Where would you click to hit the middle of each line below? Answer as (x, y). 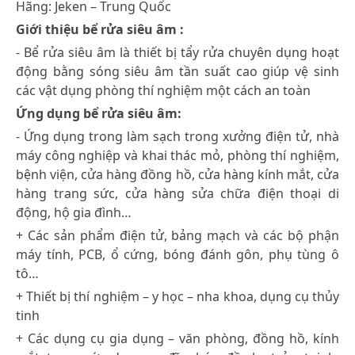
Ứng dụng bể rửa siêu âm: (99, 113)
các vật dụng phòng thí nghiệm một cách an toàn (163, 90)
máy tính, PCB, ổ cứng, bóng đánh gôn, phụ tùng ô (177, 254)
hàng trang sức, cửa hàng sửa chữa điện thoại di (177, 193)
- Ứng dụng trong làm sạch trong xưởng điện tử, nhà (177, 136)
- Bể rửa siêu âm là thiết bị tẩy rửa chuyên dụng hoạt (177, 52)
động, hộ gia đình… (74, 212)
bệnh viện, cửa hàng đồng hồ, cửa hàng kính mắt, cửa (177, 174)
